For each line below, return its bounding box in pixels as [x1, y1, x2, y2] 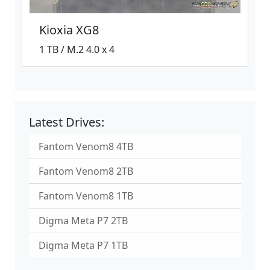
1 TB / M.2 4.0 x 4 [39, 42, 115, 56]
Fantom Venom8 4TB [39, 139, 133, 153]
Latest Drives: [29, 113, 104, 130]
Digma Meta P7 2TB [39, 213, 128, 227]
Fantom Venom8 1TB [39, 189, 133, 202]
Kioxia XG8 [39, 21, 99, 38]
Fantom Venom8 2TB [39, 164, 133, 178]
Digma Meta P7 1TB [39, 238, 128, 252]
